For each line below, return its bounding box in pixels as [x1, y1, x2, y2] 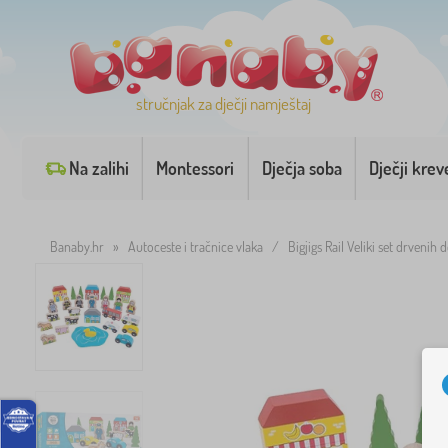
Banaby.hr [50, 238, 104, 255]
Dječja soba [261, 157, 342, 179]
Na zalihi [68, 157, 129, 179]
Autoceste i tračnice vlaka [128, 238, 263, 255]
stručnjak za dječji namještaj [136, 93, 311, 114]
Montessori [156, 157, 235, 179]
